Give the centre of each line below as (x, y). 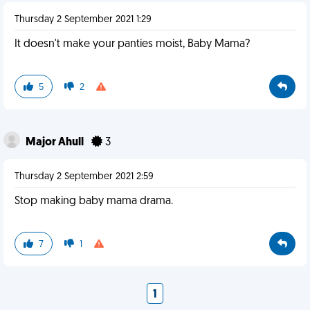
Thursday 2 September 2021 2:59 (84, 177)
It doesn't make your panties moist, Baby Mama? (132, 44)
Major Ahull (56, 143)
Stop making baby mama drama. (94, 201)
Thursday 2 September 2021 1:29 (83, 20)
